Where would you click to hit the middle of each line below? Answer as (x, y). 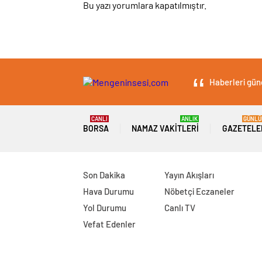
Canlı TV (180, 208)
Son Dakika (104, 175)
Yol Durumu (105, 208)
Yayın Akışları (189, 175)
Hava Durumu (108, 191)
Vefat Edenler (109, 224)
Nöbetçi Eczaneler (199, 191)
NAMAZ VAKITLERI (166, 128)
